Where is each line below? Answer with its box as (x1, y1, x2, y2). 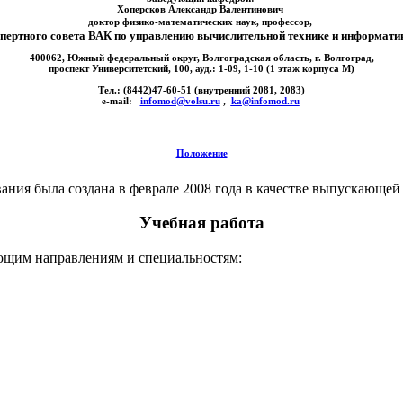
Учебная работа (139, 213, 264, 233)
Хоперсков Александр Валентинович (117, 3, 283, 14)
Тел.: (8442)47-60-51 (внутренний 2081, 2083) (98, 85, 305, 96)
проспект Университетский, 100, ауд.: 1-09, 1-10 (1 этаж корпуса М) (49, 63, 354, 75)
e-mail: (101, 95, 140, 107)
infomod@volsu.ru (139, 95, 220, 107)
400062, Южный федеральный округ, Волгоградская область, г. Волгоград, (29, 52, 374, 64)
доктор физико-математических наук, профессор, (88, 15, 315, 27)
